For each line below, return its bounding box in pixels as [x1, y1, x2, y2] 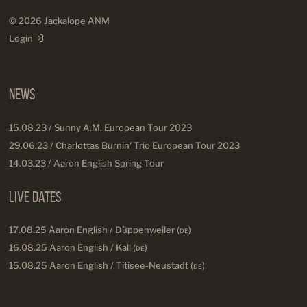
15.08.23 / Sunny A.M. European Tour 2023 [9, 121, 192, 133]
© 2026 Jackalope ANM [9, 14, 110, 26]
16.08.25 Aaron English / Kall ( [9, 242, 136, 254]
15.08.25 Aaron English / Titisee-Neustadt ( [9, 260, 193, 271]
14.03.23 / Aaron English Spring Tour [9, 157, 164, 169]
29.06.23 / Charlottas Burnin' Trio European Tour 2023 [9, 139, 240, 151]
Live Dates [9, 187, 62, 206]
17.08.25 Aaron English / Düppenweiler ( [9, 224, 180, 236]
